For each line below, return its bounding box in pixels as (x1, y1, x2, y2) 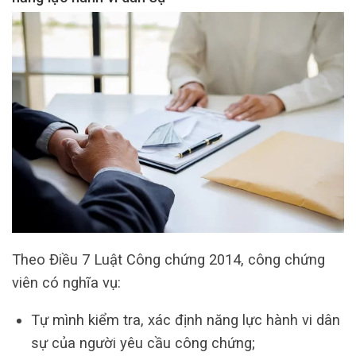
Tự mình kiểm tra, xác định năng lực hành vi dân (30, 311, 340, 329)
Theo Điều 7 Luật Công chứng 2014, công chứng (12, 250, 325, 268)
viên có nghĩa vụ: (12, 273, 121, 291)
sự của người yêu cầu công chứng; (30, 335, 255, 352)
